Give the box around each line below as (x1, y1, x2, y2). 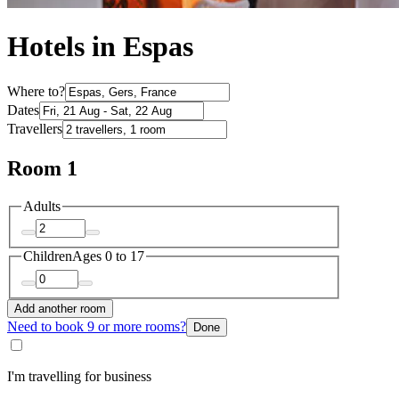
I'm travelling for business (7, 368, 151, 384)
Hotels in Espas (7, 30, 193, 63)
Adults (23, 198, 61, 214)
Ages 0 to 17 (72, 248, 144, 265)
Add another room (14, 301, 106, 315)
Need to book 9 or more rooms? (7, 318, 186, 334)
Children (23, 248, 72, 265)
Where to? (7, 83, 65, 99)
